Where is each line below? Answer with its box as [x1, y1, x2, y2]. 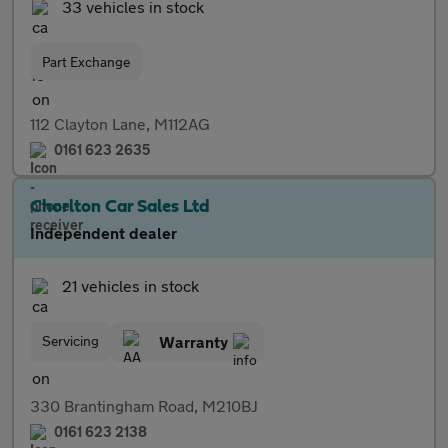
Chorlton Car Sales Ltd [30, 198, 210, 216]
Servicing [42, 332, 99, 349]
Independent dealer [30, 223, 177, 242]
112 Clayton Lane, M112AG [30, 114, 210, 133]
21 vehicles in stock [62, 276, 199, 295]
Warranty [159, 332, 228, 351]
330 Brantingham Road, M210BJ [30, 396, 258, 415]
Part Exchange [42, 53, 130, 70]
